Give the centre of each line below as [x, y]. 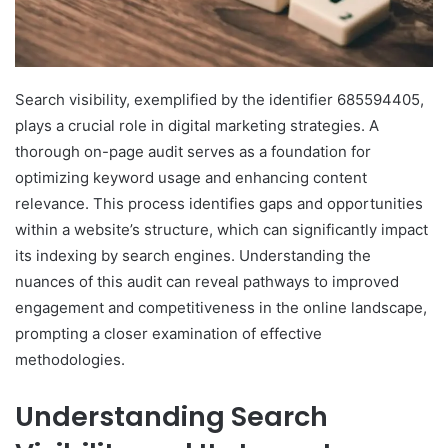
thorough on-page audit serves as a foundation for [193, 152]
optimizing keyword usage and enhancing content [191, 178]
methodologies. [70, 360]
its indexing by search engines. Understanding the [193, 256]
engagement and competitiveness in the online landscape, [221, 308]
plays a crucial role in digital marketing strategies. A [197, 126]
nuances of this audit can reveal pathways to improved [207, 282]
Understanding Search [171, 417]
